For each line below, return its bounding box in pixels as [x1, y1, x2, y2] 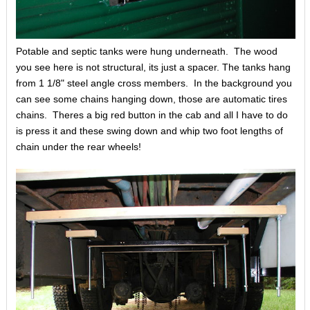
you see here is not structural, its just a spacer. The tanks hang [15, 61, 291, 73]
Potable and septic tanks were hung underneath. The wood [15, 45, 277, 57]
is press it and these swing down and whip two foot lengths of [15, 125, 283, 136]
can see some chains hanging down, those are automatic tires [15, 93, 287, 104]
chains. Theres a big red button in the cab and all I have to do [15, 109, 288, 120]
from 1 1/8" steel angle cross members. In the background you [15, 77, 292, 89]
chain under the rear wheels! [15, 140, 141, 152]
